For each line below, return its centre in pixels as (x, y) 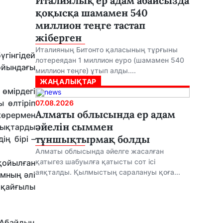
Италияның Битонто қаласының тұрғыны (107, 50)
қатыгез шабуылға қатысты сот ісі (95, 162)
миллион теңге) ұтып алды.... (86, 70)
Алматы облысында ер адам (105, 114)
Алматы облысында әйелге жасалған (100, 151)
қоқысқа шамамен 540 (92, 13)
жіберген (58, 38)
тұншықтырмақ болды (93, 139)
